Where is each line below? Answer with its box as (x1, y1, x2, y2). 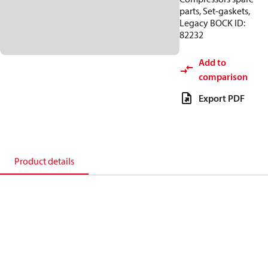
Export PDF (199, 92, 245, 104)
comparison (199, 71, 248, 83)
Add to (199, 56, 226, 68)
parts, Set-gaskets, (179, 5, 250, 17)
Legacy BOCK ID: (179, 17, 245, 29)
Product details (14, 155, 74, 167)
